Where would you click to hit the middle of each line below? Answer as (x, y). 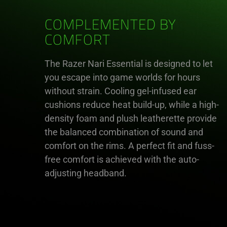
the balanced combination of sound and (124, 132)
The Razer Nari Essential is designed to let (129, 63)
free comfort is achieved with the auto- (122, 159)
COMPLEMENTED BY (110, 26)
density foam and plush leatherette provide (131, 118)
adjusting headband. (86, 173)
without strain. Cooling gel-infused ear (121, 91)
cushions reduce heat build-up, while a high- (132, 104)
